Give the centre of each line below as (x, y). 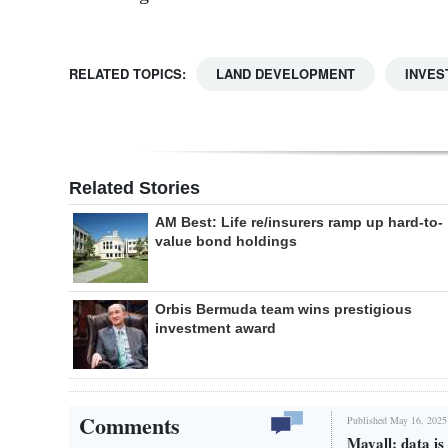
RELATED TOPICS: (127, 73)
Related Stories (134, 187)
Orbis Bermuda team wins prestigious (283, 308)
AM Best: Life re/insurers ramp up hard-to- (299, 221)
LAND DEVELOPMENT (285, 73)
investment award (215, 327)
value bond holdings (226, 240)
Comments (129, 425)
